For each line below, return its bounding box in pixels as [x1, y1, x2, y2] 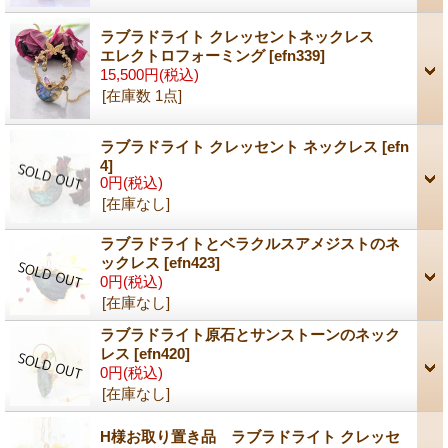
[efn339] [269, 46, 325, 64]
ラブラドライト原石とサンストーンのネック [100, 325, 400, 343]
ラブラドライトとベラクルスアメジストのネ [100, 234, 400, 252]
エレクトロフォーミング [100, 46, 269, 64]
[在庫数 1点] [102, 86, 182, 104]
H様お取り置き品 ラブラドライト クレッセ [100, 427, 400, 445]
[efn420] [134, 344, 190, 362]
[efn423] [164, 253, 220, 271]
